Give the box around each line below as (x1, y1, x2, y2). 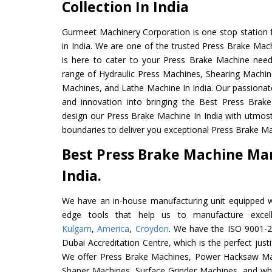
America (97, 222, 130, 234)
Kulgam (62, 222, 92, 234)
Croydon (135, 222, 169, 234)
